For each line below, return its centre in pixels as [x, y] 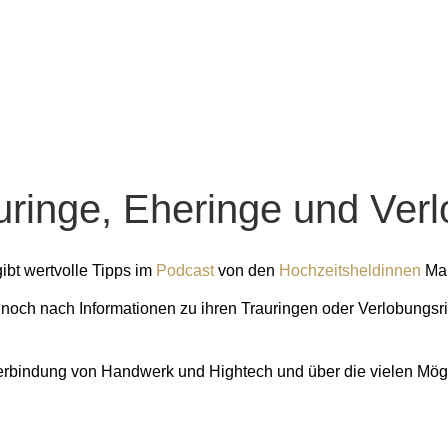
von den [246, 270]
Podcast [185, 270]
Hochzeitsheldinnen [350, 270]
